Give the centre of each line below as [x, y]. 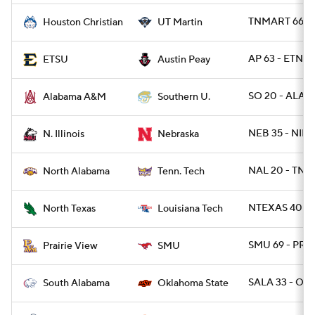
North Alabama [76, 172]
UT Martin [180, 22]
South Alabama [76, 283]
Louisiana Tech [190, 209]
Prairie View [70, 246]
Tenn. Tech [181, 172]
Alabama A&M [75, 97]
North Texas [69, 209]
